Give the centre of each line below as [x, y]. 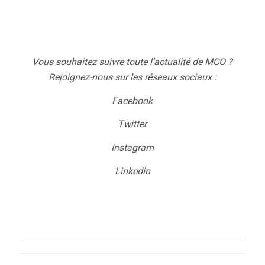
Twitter [132, 124]
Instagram [132, 147]
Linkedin [132, 171]
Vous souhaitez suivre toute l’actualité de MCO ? [132, 62]
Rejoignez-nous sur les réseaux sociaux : [132, 77]
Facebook [132, 101]
